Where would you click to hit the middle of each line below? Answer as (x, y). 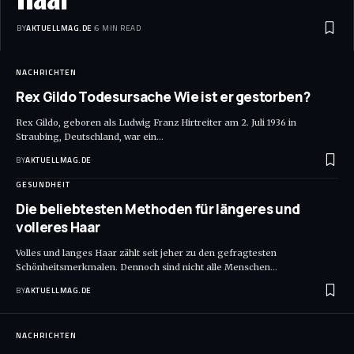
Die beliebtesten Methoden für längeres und (158, 209)
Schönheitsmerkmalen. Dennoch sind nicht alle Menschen (143, 267)
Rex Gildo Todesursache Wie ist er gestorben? (163, 97)
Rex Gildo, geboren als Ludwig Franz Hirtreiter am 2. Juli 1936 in (156, 123)
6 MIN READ (118, 28)
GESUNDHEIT (43, 185)
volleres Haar (58, 228)
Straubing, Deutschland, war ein (86, 137)
